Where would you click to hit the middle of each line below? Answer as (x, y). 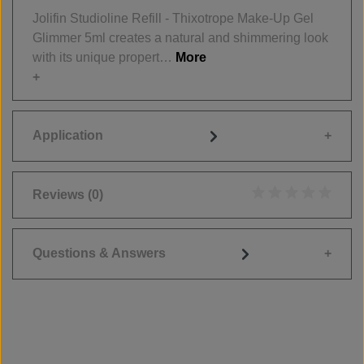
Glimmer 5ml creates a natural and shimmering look (180, 37)
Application (68, 136)
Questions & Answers (99, 253)
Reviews (60, 194)
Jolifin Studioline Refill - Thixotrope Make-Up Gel (173, 18)
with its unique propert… (104, 57)
